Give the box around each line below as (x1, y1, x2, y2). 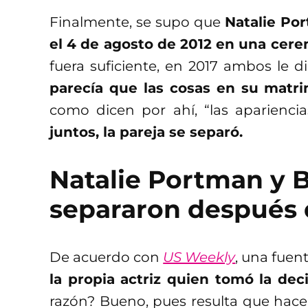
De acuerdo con (49, 249, 164, 266)
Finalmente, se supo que (49, 14, 225, 31)
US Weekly (163, 249, 236, 266)
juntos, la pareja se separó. (49, 124, 243, 141)
